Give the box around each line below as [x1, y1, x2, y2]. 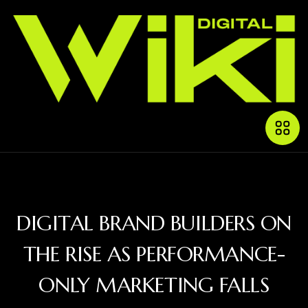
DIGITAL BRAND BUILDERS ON [16, 210, 291, 236]
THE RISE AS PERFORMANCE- [23, 241, 285, 267]
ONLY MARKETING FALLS [38, 272, 269, 298]
